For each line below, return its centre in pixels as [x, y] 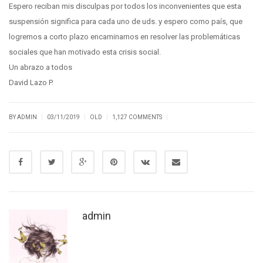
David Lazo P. [31, 82]
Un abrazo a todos [41, 67]
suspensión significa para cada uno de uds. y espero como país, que [126, 21]
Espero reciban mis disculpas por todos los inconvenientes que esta [125, 6]
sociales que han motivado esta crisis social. [85, 52]
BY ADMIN [23, 117]
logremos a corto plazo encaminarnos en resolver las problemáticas [124, 36]
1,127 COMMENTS [137, 117]
